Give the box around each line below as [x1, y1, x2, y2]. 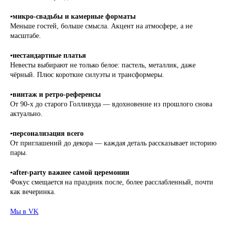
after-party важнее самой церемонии [13, 169, 129, 176]
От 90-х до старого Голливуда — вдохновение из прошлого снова [10, 100, 212, 108]
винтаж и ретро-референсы [13, 91, 101, 98]
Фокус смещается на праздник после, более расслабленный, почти [10, 178, 213, 186]
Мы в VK [10, 208, 39, 215]
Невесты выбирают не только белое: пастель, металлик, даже [10, 61, 196, 69]
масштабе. [10, 32, 41, 40]
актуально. [10, 110, 43, 118]
